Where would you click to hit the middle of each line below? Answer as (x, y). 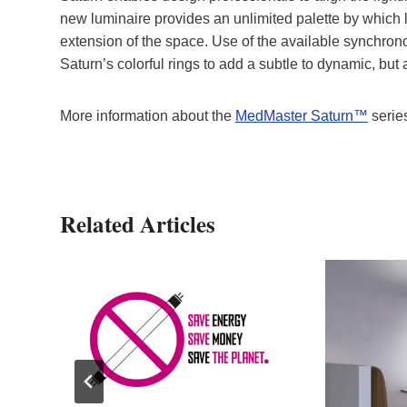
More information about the (148, 115)
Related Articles (138, 223)
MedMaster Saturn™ (302, 115)
